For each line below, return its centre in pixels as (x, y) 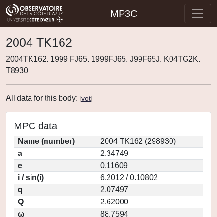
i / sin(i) (31, 178)
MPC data (36, 126)
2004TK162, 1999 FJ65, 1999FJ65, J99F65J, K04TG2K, (103, 59)
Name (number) (46, 141)
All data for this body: (43, 98)
